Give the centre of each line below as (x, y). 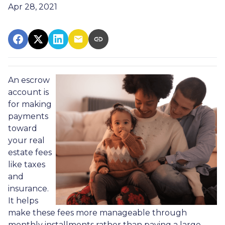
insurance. (28, 188)
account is (28, 92)
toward (23, 128)
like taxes (27, 164)
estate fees (30, 152)
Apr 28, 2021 (33, 7)
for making (30, 104)
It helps (23, 200)
